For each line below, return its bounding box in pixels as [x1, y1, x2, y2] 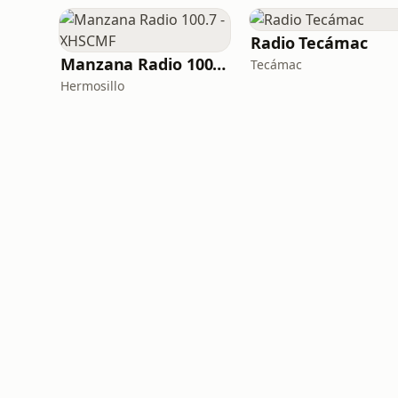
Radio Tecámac [251, 32, 368, 53]
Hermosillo [60, 77, 124, 94]
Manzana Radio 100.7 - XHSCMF [212, 53, 227, 75]
